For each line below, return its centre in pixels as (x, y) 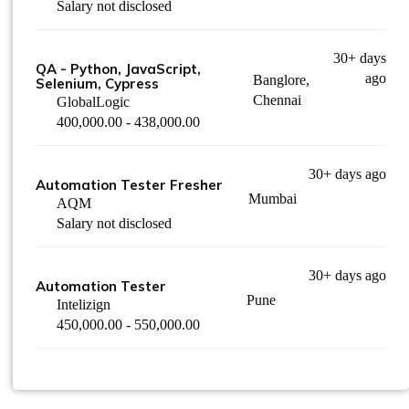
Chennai (278, 100)
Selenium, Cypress (97, 84)
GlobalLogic (93, 102)
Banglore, (282, 80)
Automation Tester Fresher (129, 185)
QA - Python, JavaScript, (118, 69)
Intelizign (84, 304)
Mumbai (272, 199)
